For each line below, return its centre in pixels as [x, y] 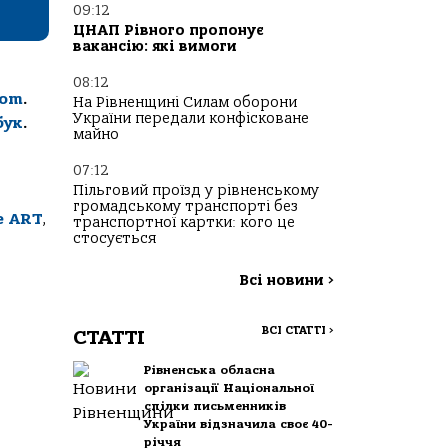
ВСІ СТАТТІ [295, 330]
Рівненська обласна [210, 370]
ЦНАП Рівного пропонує [168, 30]
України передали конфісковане [191, 118]
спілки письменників [215, 406]
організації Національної [229, 388]
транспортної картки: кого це [184, 222]
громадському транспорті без [185, 206]
